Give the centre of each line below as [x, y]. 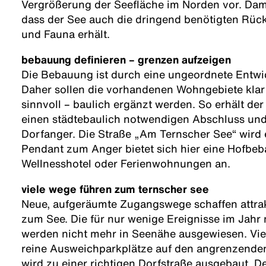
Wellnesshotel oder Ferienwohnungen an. [126, 164]
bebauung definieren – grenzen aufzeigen [126, 60]
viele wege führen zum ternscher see [115, 189]
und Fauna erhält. [66, 34]
